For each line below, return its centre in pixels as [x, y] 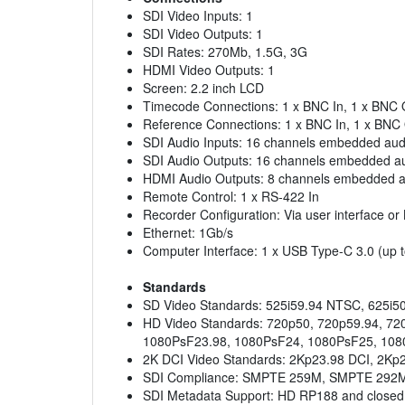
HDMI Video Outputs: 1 [209, 70]
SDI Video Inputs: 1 [198, 16]
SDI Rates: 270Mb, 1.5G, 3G [225, 52]
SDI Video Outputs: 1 [203, 34]
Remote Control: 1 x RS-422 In [231, 197]
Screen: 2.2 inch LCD [203, 88]
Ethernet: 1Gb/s [188, 233]
